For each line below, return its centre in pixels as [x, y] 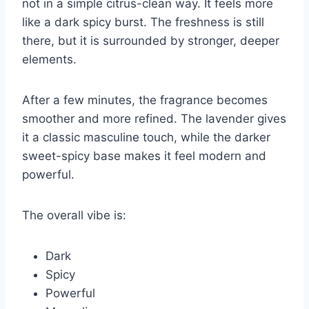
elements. [49, 60]
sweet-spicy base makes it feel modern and [144, 156]
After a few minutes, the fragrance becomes [145, 100]
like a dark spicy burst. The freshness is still [143, 22]
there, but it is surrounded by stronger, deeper [151, 41]
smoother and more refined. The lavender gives [154, 119]
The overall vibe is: [74, 216]
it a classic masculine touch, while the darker [146, 138]
